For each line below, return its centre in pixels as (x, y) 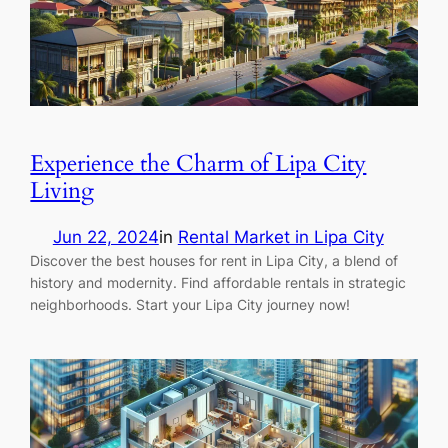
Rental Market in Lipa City (280, 236)
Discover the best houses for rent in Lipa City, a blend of (214, 260)
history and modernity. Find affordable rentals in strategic (218, 282)
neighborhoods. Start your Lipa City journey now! (190, 304)
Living (62, 191)
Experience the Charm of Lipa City (198, 164)
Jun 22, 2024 (105, 236)
